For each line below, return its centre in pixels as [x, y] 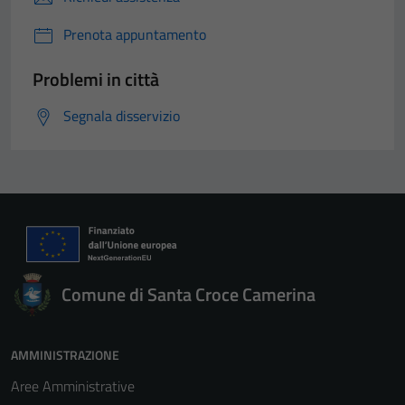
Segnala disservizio [122, 116]
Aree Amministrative [73, 386]
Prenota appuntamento [135, 34]
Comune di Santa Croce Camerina [188, 294]
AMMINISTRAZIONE [65, 355]
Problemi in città [96, 79]
